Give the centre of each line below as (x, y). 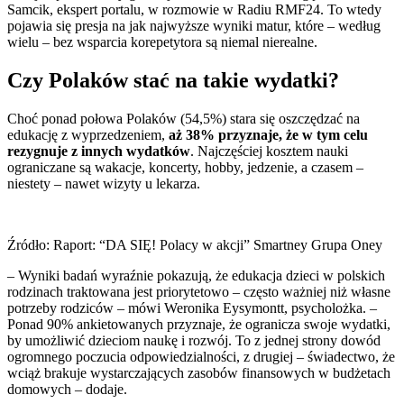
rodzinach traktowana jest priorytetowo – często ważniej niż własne (199, 292)
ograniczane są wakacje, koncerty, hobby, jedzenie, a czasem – (185, 168)
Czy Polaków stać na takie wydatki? (173, 81)
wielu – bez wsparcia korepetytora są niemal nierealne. (162, 42)
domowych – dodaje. (67, 390)
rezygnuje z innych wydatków (99, 151)
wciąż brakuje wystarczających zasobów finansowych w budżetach (199, 373)
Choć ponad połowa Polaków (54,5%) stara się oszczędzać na (184, 119)
